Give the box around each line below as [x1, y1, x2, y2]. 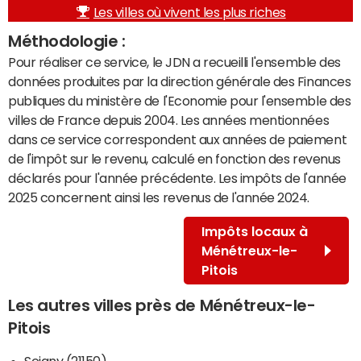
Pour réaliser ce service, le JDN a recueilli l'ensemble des [8, 55, 341, 68]
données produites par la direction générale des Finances [8, 74, 351, 88]
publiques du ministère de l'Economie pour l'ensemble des [8, 93, 351, 107]
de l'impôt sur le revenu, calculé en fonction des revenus [8, 151, 341, 165]
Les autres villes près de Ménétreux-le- [8, 297, 316, 313]
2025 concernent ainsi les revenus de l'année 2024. [8, 190, 309, 204]
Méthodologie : [8, 32, 126, 49]
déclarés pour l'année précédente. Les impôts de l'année [8, 171, 346, 185]
